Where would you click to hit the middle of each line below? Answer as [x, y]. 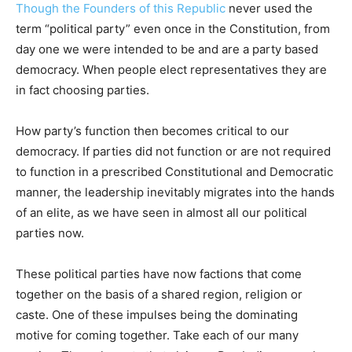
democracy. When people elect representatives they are [171, 69]
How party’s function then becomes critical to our [152, 130]
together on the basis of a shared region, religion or [159, 294]
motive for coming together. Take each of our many [157, 335]
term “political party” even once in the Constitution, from [173, 28]
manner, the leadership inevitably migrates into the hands [175, 192]
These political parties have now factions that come [159, 273]
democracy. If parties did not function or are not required [173, 151]
